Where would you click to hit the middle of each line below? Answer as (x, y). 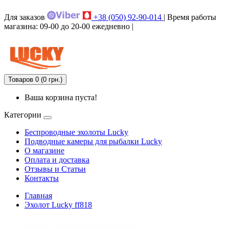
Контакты (42, 178)
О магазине (44, 151)
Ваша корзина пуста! (61, 97)
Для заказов (26, 17)
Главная (38, 196)
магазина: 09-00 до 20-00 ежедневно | (69, 26)
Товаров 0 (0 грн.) (35, 79)
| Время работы (190, 17)
